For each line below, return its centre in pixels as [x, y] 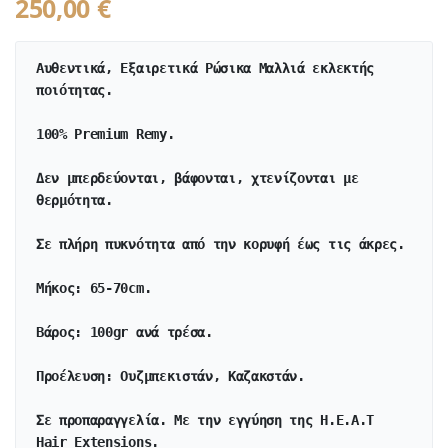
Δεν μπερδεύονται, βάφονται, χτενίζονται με [197, 178]
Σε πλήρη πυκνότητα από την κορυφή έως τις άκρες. [220, 244]
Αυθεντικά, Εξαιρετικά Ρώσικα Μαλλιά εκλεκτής [205, 68]
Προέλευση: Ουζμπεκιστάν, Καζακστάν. [170, 376]
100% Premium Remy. [105, 134]
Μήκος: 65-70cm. [94, 288]
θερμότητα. [74, 200]
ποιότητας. [78, 90]
